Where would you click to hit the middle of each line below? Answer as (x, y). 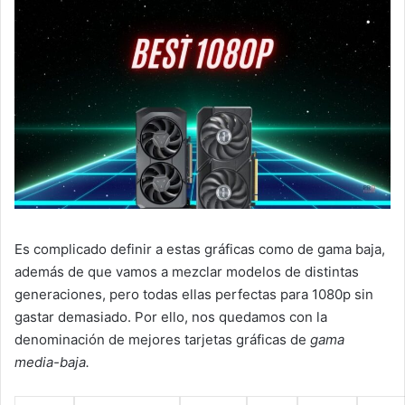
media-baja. (52, 363)
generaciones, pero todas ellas (113, 295)
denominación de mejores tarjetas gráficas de (162, 340)
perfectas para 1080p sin (294, 295)
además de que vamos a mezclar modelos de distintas (187, 272)
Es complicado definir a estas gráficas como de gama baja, (200, 250)
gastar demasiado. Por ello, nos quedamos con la (171, 317)
